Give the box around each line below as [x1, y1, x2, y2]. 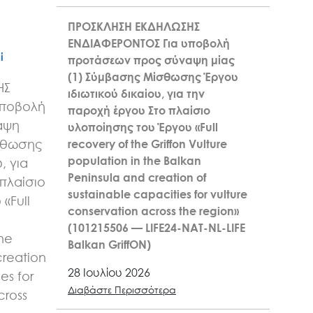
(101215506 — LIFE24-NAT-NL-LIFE [68, 221, 245, 235]
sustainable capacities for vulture [68, 187, 247, 202]
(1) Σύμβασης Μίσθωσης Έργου [68, 70, 238, 85]
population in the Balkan [68, 154, 201, 168]
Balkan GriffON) [68, 238, 151, 252]
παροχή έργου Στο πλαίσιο [68, 103, 210, 118]
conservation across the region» [68, 204, 239, 219]
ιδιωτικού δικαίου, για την [68, 87, 205, 101]
